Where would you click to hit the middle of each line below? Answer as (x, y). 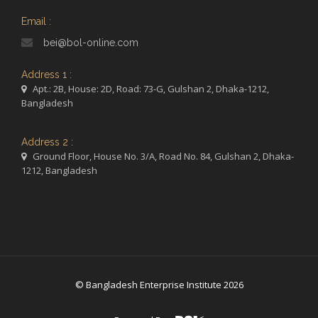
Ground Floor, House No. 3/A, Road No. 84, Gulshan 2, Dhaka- (160, 156)
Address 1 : (46, 75)
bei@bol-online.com (91, 43)
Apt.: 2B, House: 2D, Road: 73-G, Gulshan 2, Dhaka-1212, (148, 89)
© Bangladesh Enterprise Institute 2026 (159, 285)
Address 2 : (47, 142)
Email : (36, 21)
